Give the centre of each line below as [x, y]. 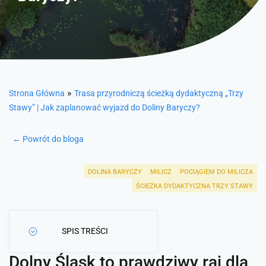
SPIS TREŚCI [85, 231]
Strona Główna [37, 93]
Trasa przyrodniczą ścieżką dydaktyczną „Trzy [159, 93]
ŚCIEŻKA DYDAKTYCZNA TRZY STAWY [194, 186]
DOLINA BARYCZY [115, 172]
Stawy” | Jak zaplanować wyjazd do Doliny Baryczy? [104, 107]
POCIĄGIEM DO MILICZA [216, 172]
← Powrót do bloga [48, 139]
